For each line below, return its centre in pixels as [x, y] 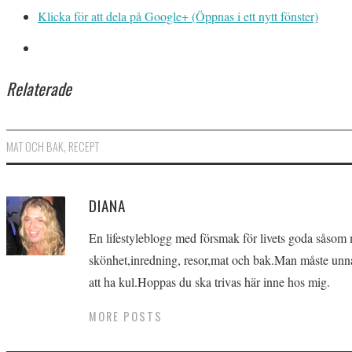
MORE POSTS [126, 317]
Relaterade [39, 88]
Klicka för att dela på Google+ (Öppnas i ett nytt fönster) [178, 16]
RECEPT [84, 147]
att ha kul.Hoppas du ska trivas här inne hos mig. [209, 282]
